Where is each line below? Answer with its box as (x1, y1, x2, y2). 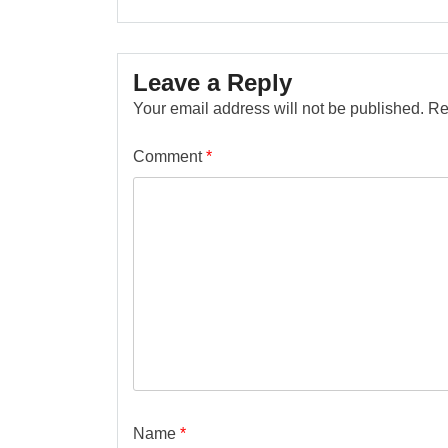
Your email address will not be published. (133, 100, 424, 117)
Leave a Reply (133, 69, 292, 96)
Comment (133, 148, 206, 165)
